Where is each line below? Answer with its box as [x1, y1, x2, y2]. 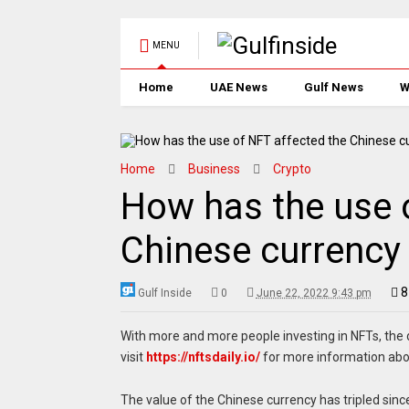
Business [187, 162, 240, 176]
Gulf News [303, 80, 363, 94]
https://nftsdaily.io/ [145, 350, 260, 364]
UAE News [209, 80, 267, 94]
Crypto [272, 162, 311, 176]
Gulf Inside [137, 287, 192, 299]
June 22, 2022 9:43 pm [256, 287, 372, 299]
